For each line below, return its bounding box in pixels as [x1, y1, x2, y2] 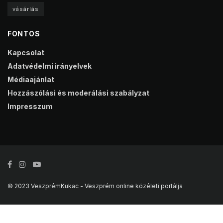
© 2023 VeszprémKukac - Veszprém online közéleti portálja [7, 182, 183, 190]
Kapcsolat [7, 48, 44, 57]
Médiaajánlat [7, 75, 54, 84]
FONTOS [7, 29, 40, 38]
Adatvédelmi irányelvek [7, 62, 92, 71]
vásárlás [12, 5, 39, 13]
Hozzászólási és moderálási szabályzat [7, 89, 149, 98]
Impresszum [7, 102, 53, 111]
